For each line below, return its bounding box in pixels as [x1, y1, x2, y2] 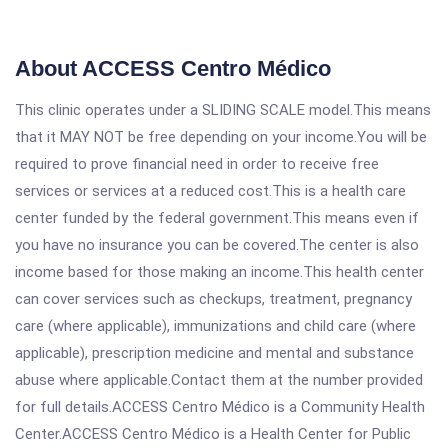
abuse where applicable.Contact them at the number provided [15, 371, 423, 389]
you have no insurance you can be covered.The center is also [15, 236, 419, 254]
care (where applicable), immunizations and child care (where [15, 317, 416, 335]
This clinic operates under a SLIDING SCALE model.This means [15, 101, 431, 119]
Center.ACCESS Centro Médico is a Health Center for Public [15, 425, 411, 443]
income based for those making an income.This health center [15, 263, 424, 281]
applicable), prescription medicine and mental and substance [15, 344, 414, 362]
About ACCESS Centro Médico [15, 56, 331, 81]
